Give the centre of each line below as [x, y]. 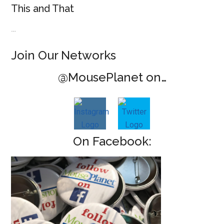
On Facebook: [112, 141]
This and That [43, 9]
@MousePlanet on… [112, 77]
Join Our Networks [64, 55]
